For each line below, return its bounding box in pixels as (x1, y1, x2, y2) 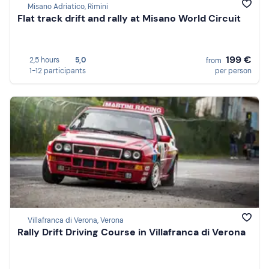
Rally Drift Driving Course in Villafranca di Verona (17, 226, 246, 239)
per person (215, 65, 252, 76)
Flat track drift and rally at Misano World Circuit (17, 12, 241, 25)
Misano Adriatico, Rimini (28, 2, 108, 12)
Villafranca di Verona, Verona (28, 216, 124, 226)
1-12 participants (29, 65, 86, 76)
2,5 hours (29, 55, 59, 65)
